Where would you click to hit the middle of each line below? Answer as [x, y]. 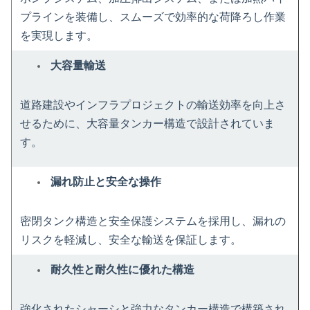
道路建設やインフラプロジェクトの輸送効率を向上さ [153, 105]
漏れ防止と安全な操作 [106, 182]
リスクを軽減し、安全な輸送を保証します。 [131, 240]
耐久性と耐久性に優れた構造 [122, 270]
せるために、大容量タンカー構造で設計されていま [147, 124]
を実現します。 [59, 36]
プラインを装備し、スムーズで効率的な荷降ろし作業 [153, 17]
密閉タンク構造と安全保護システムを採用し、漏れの [153, 221]
